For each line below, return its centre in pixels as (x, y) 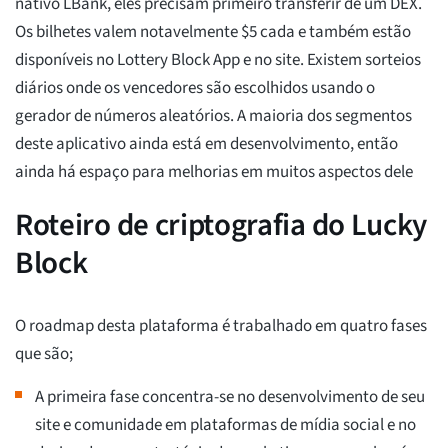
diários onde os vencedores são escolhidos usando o (195, 88)
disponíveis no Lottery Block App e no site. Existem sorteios (218, 60)
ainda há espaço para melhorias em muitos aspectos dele (214, 172)
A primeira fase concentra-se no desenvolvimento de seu (230, 397)
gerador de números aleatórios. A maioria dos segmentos (213, 116)
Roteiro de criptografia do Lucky (221, 225)
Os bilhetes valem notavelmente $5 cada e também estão (213, 32)
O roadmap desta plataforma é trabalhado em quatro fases (221, 326)
